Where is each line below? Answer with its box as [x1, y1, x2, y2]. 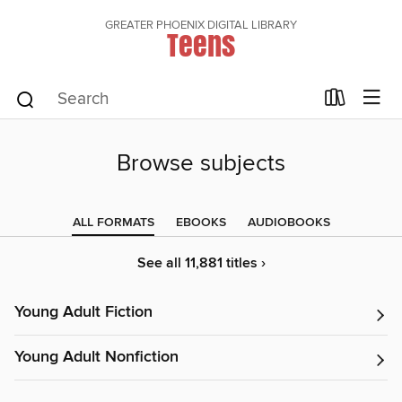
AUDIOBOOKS [247, 214, 330, 231]
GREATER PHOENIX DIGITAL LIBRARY [105, 18, 297, 32]
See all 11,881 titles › [136, 254, 266, 273]
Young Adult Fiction [14, 302, 153, 322]
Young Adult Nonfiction [14, 347, 179, 367]
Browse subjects [117, 149, 285, 179]
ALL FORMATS [72, 214, 154, 231]
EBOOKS [175, 214, 226, 231]
